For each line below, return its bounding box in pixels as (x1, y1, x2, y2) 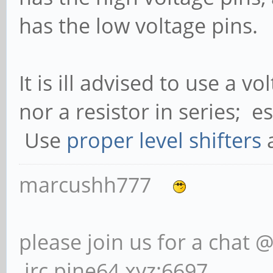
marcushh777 (19, 170, 173, 199)
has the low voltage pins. (19, 11, 269, 40)
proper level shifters (66, 126, 261, 154)
